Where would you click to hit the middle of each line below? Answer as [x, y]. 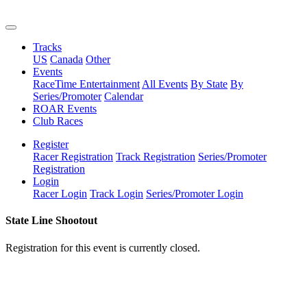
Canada [66, 59]
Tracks [47, 47]
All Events [165, 84]
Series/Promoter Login [195, 194]
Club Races [58, 121]
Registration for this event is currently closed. [103, 247]
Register [51, 144]
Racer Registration [73, 157]
